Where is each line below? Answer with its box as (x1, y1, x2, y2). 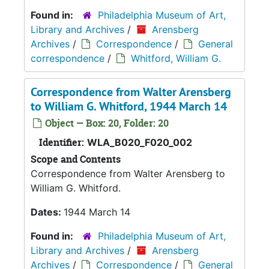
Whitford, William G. (131, 52, 221, 64)
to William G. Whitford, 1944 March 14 (31, 98, 227, 114)
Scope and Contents (31, 152, 121, 166)
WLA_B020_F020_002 (87, 136, 192, 148)
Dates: (31, 205, 64, 218)
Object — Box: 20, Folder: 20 (43, 116, 169, 130)
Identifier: (39, 135, 84, 149)
